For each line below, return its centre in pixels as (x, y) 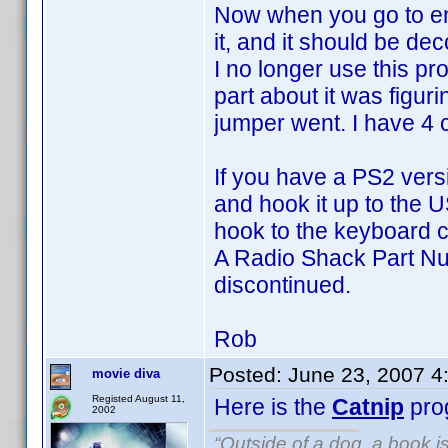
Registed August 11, (138, 398)
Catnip (368, 407)
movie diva (126, 373)
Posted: (248, 374)
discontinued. (282, 285)
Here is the (273, 407)
